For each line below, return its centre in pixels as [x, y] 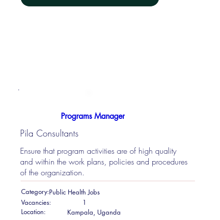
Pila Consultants [50, 133]
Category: [35, 192]
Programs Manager [93, 116]
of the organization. [53, 172]
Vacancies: [36, 202]
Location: [33, 211]
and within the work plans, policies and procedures [104, 161]
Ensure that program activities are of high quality [98, 151]
